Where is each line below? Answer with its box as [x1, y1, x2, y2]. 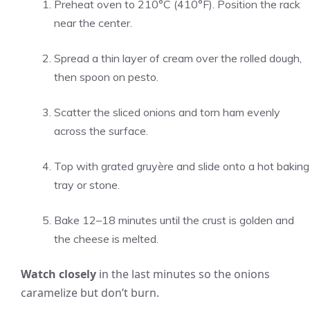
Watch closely [21, 266, 96, 282]
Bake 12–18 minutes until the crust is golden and [54, 213, 294, 227]
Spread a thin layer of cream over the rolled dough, [54, 51, 302, 65]
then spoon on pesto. [54, 70, 158, 84]
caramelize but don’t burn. [21, 285, 159, 300]
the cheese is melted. [54, 232, 158, 246]
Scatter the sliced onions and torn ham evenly [54, 105, 280, 119]
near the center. [54, 16, 132, 30]
